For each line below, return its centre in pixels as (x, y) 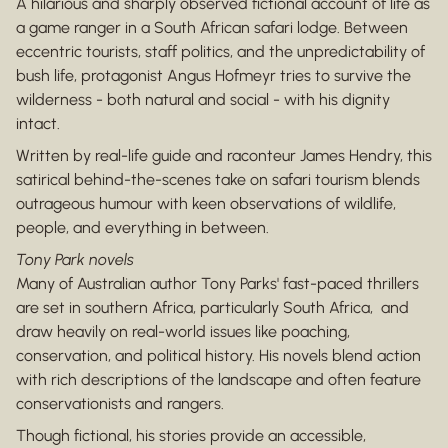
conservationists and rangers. (120, 404)
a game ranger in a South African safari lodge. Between (212, 28)
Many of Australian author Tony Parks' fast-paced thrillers (217, 284)
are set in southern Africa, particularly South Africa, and (212, 308)
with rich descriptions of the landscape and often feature (218, 380)
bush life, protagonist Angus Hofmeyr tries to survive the (213, 76)
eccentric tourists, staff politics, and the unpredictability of (220, 52)
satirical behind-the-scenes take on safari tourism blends (218, 180)
